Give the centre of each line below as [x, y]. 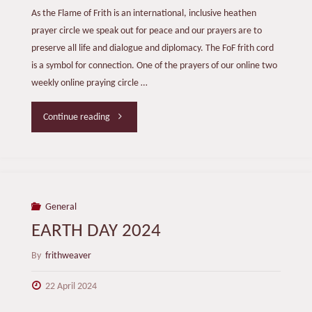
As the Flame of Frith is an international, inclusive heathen [143, 13]
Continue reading [77, 118]
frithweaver [68, 256]
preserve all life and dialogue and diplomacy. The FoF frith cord [152, 48]
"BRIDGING [133, 116]
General [61, 207]
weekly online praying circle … [89, 83]
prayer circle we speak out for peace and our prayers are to [146, 31]
